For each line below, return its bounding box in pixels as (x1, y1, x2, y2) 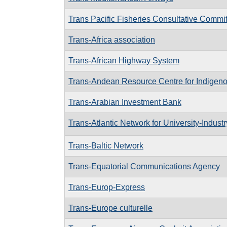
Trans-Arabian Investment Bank (68, 97, 181, 106)
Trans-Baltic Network (68, 141, 143, 150)
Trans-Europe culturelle (68, 203, 153, 212)
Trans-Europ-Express (68, 182, 145, 192)
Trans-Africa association (68, 35, 155, 44)
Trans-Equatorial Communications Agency (68, 162, 220, 171)
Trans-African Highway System (68, 56, 179, 65)
